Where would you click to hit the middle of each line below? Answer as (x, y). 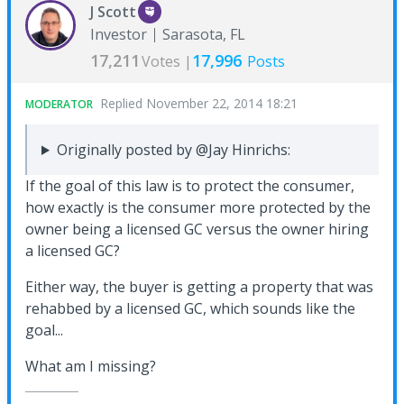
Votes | (167, 61)
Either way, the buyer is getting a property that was (199, 287)
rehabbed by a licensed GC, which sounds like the (190, 308)
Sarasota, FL (204, 34)
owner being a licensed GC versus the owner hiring (197, 229)
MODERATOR (59, 104)
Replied (123, 103)
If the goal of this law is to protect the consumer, (190, 186)
